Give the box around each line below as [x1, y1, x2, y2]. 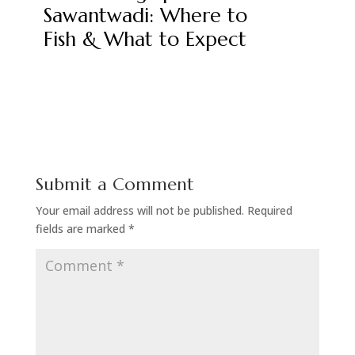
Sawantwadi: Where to [43, 2, 247, 28]
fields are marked [35, 220, 128, 236]
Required [246, 202, 292, 218]
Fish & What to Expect [43, 26, 246, 52]
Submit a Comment [35, 173, 194, 195]
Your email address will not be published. [35, 202, 244, 218]
